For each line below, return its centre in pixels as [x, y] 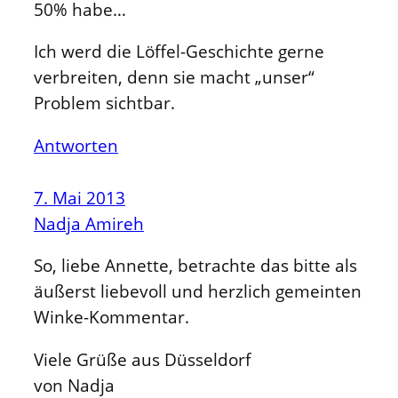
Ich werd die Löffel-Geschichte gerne [179, 52]
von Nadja [74, 385]
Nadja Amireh [89, 223]
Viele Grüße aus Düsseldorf [142, 359]
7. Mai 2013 [80, 197]
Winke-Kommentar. [111, 317]
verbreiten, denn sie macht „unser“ [174, 77]
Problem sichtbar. [104, 103]
